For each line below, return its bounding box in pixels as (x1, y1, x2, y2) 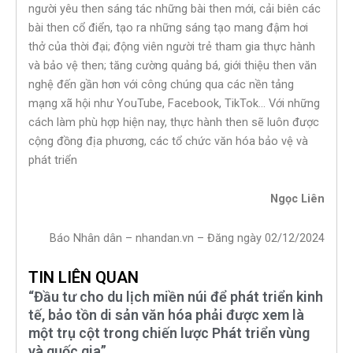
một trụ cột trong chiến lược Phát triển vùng (28, 325, 310, 342)
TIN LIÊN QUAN (28, 268, 139, 288)
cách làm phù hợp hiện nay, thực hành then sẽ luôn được (28, 114, 319, 129)
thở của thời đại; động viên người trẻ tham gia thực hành (28, 39, 315, 54)
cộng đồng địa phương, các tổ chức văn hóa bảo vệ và (28, 133, 308, 148)
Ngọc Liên (270, 191, 325, 206)
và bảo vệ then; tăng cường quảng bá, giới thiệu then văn (28, 58, 317, 72)
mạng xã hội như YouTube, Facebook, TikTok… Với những (28, 95, 320, 110)
